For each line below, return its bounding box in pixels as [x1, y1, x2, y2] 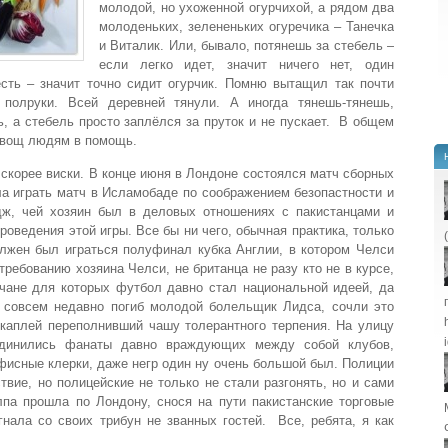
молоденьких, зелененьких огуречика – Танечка [99, 19, 394, 35]
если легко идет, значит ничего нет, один [99, 57, 394, 73]
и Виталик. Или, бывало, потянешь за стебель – [99, 38, 394, 54]
